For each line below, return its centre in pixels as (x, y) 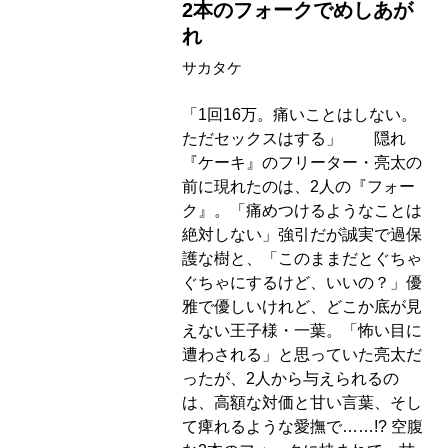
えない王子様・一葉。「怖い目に (302, 331)
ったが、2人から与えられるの (290, 379)
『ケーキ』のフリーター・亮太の (302, 163)
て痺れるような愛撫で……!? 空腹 (302, 427)
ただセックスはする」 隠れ (294, 139)
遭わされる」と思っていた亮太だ (302, 355)
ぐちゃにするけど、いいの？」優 (302, 283)
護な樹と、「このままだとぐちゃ (302, 259)
